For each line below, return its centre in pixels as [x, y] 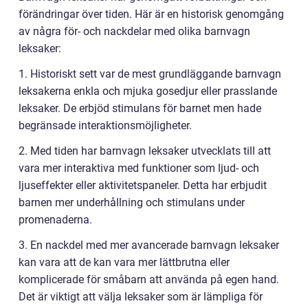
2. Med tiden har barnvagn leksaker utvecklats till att [145, 151]
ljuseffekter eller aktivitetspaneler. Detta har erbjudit [143, 186]
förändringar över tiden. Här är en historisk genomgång [151, 14]
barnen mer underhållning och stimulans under [132, 203]
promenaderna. [55, 220]
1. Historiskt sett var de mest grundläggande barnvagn [150, 74]
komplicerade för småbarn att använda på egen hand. [149, 280]
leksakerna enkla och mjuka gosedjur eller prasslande [148, 91]
